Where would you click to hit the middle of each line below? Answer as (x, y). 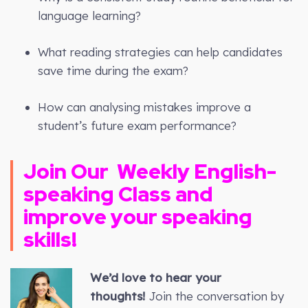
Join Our (70, 171)
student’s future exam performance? (137, 125)
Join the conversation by (214, 296)
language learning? (89, 15)
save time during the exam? (113, 70)
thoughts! (117, 296)
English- (233, 171)
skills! (50, 239)
